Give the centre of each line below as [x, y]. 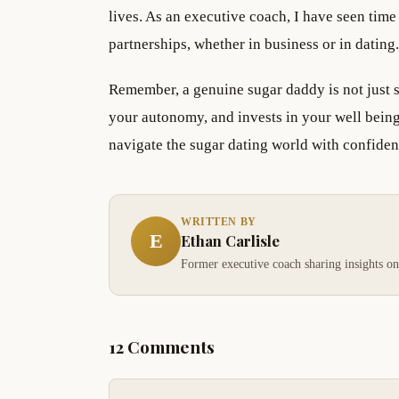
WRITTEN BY [219, 221]
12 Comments [162, 346]
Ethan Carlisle [230, 240]
